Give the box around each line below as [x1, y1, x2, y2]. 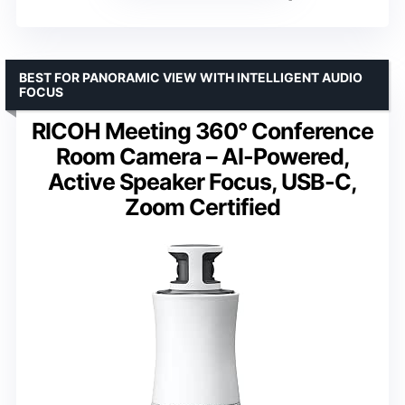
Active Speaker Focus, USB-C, [48, 168, 357, 196]
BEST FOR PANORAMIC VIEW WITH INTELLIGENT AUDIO [19, 70, 363, 86]
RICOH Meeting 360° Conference [32, 118, 373, 146]
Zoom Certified [125, 193, 280, 221]
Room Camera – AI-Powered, [55, 143, 350, 171]
